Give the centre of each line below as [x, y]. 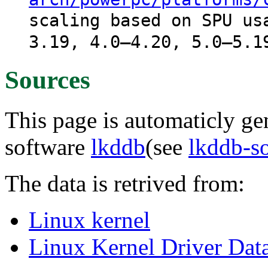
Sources [48, 80]
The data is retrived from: [125, 183]
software [48, 147]
